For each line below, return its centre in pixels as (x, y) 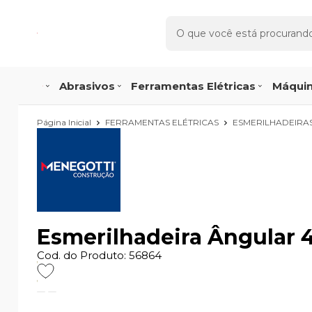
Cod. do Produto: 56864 (99, 256)
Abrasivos (87, 86)
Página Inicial (65, 122)
